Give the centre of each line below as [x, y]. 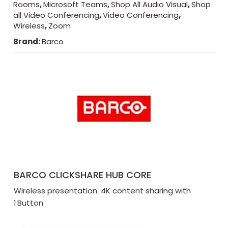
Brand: [28, 41]
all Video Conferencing [56, 15]
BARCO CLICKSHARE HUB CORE [83, 175]
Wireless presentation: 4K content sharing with [103, 190]
